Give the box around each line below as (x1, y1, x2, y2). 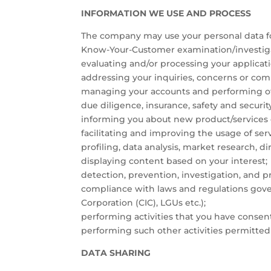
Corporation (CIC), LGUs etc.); (81, 197, 206, 208)
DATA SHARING (81, 247, 151, 258)
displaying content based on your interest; (81, 155, 268, 166)
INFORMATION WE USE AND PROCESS (81, 7, 252, 19)
